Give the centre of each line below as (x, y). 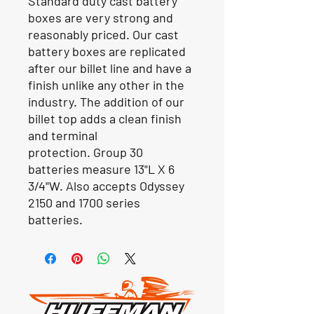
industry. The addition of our (106, 101)
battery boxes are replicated (107, 51)
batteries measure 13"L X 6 (101, 169)
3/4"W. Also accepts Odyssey (106, 185)
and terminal (63, 135)
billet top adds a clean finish (105, 118)
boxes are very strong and (101, 17)
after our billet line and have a (110, 68)
